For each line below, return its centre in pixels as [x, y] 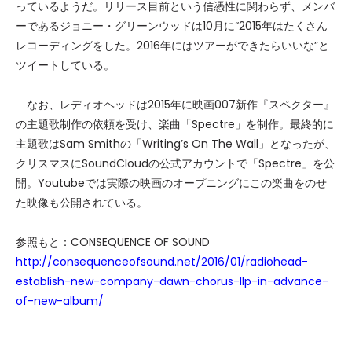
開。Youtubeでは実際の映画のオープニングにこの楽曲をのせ [171, 183]
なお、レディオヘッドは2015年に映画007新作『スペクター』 [175, 104]
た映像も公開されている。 [82, 203]
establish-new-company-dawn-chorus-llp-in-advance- [172, 281]
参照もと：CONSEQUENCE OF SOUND [113, 242]
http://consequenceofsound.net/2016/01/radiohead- [162, 262]
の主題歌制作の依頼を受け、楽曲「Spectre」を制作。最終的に [175, 124]
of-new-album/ [60, 301]
